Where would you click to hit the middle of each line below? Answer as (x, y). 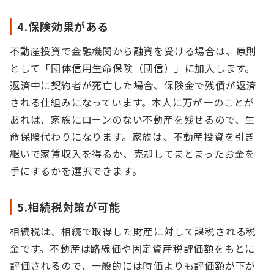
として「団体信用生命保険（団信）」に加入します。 (133, 68)
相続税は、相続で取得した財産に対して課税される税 (133, 231)
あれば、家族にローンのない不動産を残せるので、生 (133, 119)
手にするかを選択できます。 (76, 171)
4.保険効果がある (63, 26)
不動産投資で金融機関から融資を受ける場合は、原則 (133, 51)
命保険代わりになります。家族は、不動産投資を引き (133, 136)
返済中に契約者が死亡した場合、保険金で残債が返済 (133, 85)
